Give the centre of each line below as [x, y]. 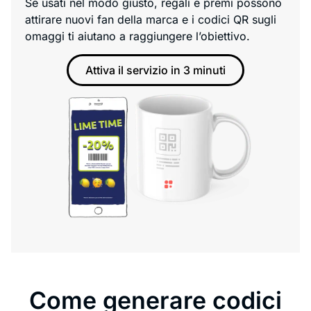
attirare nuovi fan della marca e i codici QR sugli [151, 19]
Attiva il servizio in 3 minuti [155, 70]
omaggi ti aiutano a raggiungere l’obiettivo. [137, 36]
